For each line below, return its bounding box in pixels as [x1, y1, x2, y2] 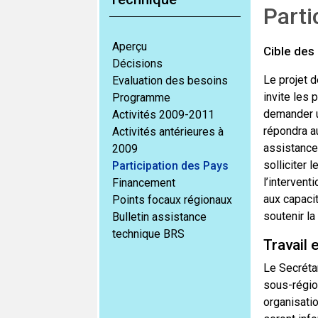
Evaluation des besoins [112, 74, 228, 87]
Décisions [112, 57, 163, 70]
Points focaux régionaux [112, 193, 232, 207]
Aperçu [112, 40, 147, 53]
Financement [112, 176, 175, 190]
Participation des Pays [112, 159, 229, 172]
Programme [112, 91, 170, 104]
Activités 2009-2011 [112, 108, 214, 121]
